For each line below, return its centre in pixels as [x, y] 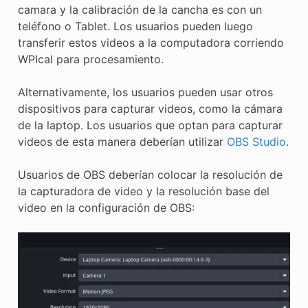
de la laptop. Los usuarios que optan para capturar [150, 125]
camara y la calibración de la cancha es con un [140, 10]
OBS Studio [256, 142]
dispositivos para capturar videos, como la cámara [150, 109]
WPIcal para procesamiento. [90, 59]
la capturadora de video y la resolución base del [143, 191]
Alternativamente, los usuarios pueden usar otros [145, 92]
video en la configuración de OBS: [106, 208]
